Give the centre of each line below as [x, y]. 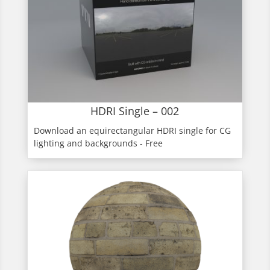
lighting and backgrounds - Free [98, 143]
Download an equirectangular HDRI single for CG [132, 131]
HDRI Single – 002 [135, 111]
